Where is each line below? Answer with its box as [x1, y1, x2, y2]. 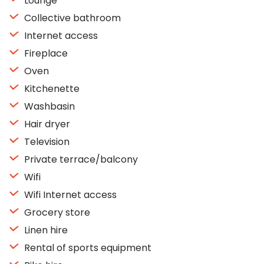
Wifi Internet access [22, 188, 117, 202]
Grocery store [22, 206, 90, 219]
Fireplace [22, 47, 68, 60]
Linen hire [22, 223, 68, 237]
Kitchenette [22, 82, 80, 95]
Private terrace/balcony [22, 153, 138, 166]
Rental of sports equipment [22, 241, 151, 255]
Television [22, 135, 70, 148]
